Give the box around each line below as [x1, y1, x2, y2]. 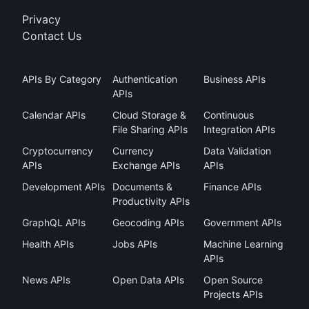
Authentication [112, 73, 178, 85]
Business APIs [203, 73, 266, 85]
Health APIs [22, 238, 74, 250]
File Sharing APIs [112, 123, 188, 135]
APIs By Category [22, 73, 101, 85]
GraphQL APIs [22, 217, 86, 228]
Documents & [112, 181, 173, 192]
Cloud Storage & [112, 109, 187, 121]
